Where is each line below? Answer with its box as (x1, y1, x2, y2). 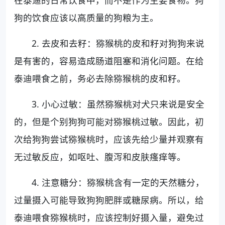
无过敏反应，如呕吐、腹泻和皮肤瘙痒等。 (14, 151, 186, 163)
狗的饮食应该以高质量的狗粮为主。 (14, 12, 159, 24)
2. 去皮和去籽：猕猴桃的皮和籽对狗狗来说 (32, 37, 205, 50)
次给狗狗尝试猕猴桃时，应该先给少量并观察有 (14, 133, 204, 146)
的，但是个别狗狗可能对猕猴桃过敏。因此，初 (14, 116, 204, 128)
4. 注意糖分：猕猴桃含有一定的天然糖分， (32, 176, 205, 189)
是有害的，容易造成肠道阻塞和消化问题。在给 (14, 55, 204, 67)
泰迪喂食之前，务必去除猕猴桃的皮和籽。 (14, 72, 186, 85)
